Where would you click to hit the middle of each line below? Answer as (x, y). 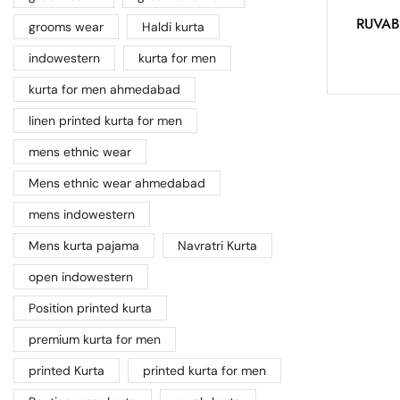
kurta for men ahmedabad (104, 90)
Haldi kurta (173, 27)
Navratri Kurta (217, 246)
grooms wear (66, 27)
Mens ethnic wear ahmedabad (117, 183)
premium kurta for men (95, 340)
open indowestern (81, 277)
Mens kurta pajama (84, 246)
